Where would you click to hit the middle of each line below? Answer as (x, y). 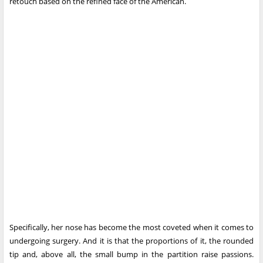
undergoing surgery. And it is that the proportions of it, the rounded (131, 241)
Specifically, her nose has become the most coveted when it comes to (131, 227)
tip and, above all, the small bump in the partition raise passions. (131, 254)
